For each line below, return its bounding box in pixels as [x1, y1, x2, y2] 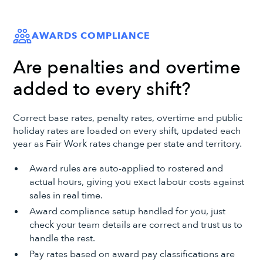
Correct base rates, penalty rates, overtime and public [13, 112, 243, 125]
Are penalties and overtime [13, 55, 241, 80]
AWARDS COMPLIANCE [31, 29, 150, 42]
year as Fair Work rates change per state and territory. [13, 137, 242, 151]
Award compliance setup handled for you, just [29, 205, 225, 218]
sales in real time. [29, 189, 103, 203]
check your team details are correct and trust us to [29, 218, 242, 232]
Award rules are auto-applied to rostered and [29, 162, 223, 176]
